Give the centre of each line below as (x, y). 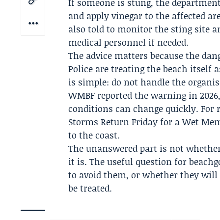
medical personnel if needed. (129, 42)
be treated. (90, 188)
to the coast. (94, 135)
